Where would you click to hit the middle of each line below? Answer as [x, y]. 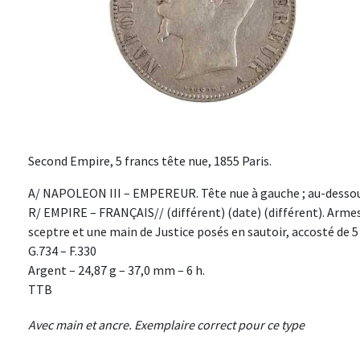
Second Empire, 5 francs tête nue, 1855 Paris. [150, 161]
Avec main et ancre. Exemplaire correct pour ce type [166, 325]
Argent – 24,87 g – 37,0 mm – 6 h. [117, 270]
